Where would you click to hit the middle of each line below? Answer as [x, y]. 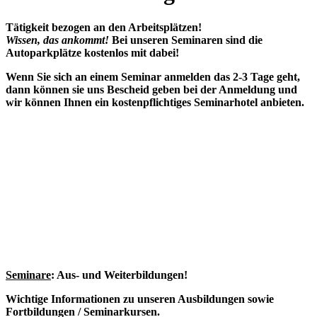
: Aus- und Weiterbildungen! [119, 275]
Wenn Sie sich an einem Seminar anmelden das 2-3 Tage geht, [153, 76]
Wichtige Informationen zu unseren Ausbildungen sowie [140, 299]
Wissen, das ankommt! [59, 40]
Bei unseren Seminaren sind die [187, 40]
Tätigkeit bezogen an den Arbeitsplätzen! [104, 27]
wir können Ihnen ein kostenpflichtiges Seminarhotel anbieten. [155, 102]
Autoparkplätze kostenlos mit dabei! [94, 52]
